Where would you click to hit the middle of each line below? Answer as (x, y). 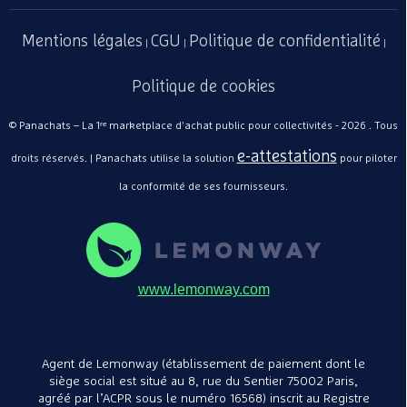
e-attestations (287, 157)
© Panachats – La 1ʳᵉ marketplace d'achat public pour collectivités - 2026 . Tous (203, 126)
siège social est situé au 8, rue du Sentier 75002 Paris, (203, 382)
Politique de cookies (203, 87)
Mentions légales (82, 42)
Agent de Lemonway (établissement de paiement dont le (203, 365)
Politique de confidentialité (284, 42)
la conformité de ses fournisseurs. (203, 187)
